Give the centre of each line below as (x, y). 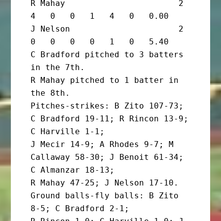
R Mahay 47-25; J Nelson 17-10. (105, 183)
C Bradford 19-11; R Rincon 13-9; (110, 119)
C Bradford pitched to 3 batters (107, 55)
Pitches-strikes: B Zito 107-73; (107, 106)
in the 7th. (58, 68)
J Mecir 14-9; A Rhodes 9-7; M (102, 145)
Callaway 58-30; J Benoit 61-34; (107, 157)
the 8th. (51, 93)
